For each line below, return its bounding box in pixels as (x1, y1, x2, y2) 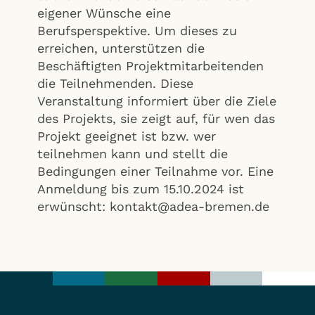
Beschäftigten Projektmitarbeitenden (37, 58, 264, 73)
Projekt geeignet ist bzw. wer (37, 128, 216, 143)
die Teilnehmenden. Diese (37, 75, 193, 91)
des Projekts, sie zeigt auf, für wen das (37, 110, 275, 126)
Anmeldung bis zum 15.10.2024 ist (37, 181, 244, 196)
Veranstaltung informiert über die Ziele (37, 93, 276, 108)
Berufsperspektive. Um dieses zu (37, 22, 237, 38)
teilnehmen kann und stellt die (37, 146, 228, 161)
